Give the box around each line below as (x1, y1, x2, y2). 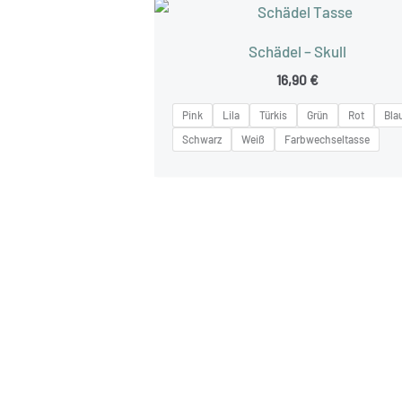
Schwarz (182, 132, 223, 145)
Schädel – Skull (249, 41, 347, 60)
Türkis (259, 108, 288, 121)
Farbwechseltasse (284, 132, 371, 145)
